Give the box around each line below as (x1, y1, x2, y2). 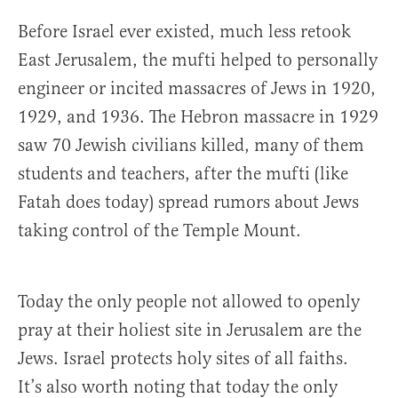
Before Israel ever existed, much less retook (18, 20, 351, 44)
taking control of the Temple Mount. (18, 219, 301, 243)
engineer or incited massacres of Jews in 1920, (18, 77, 376, 100)
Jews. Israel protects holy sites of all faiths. (18, 347, 348, 370)
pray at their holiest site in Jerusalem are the (18, 319, 362, 342)
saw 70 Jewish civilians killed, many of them (18, 134, 364, 157)
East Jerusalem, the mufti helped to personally (18, 49, 378, 72)
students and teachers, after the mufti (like (18, 163, 348, 186)
